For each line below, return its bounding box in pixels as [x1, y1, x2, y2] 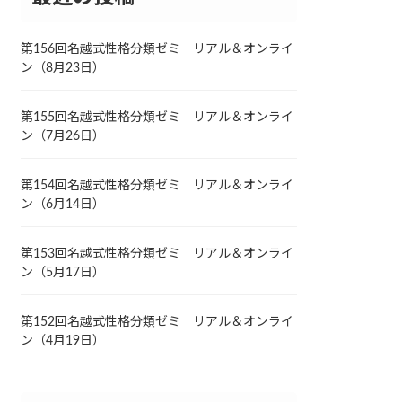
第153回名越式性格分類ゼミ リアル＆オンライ [21, 247, 294, 260]
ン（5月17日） [21, 266, 106, 279]
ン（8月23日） [21, 61, 106, 74]
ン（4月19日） [21, 334, 106, 347]
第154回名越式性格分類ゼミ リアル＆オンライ [21, 179, 294, 192]
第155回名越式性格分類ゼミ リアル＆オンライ [21, 110, 294, 124]
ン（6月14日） [21, 197, 106, 211]
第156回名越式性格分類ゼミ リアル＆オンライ [21, 42, 294, 56]
